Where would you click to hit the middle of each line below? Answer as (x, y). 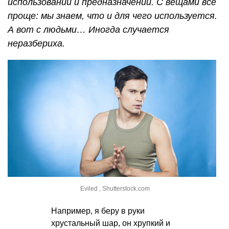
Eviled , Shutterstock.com (115, 189)
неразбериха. (36, 43)
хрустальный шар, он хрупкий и (111, 223)
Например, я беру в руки (98, 211)
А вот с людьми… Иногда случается (88, 29)
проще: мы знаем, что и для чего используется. (112, 16)
